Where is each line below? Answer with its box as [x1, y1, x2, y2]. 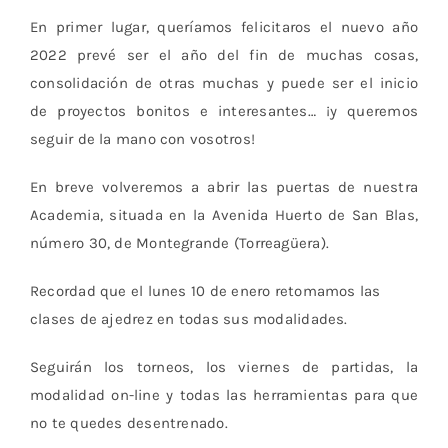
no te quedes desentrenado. [29, 413, 228, 432]
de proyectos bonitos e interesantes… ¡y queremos [29, 101, 419, 120]
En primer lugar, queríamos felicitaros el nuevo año [29, 17, 419, 36]
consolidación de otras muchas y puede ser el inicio [29, 73, 419, 92]
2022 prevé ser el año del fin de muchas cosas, [29, 45, 419, 64]
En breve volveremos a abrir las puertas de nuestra [29, 177, 419, 196]
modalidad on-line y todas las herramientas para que [29, 385, 419, 404]
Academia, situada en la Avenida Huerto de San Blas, [29, 205, 419, 224]
